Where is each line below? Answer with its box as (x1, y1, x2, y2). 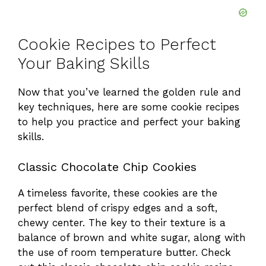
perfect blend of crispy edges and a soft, (18, 201, 217, 214)
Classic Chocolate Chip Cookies (18, 159, 197, 174)
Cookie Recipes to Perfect (18, 35, 216, 55)
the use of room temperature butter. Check (18, 246, 231, 258)
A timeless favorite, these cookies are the (18, 186, 217, 199)
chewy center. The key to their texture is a (18, 216, 226, 229)
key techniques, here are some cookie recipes (18, 101, 239, 113)
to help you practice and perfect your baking (18, 116, 240, 128)
